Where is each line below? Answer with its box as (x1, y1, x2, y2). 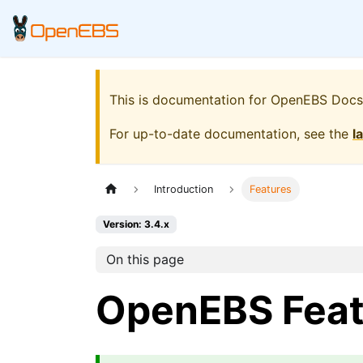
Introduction (154, 183, 214, 196)
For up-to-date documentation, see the (109, 126, 352, 142)
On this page (105, 251, 184, 268)
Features (249, 183, 292, 196)
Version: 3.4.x (103, 218, 169, 231)
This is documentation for (109, 92, 271, 108)
